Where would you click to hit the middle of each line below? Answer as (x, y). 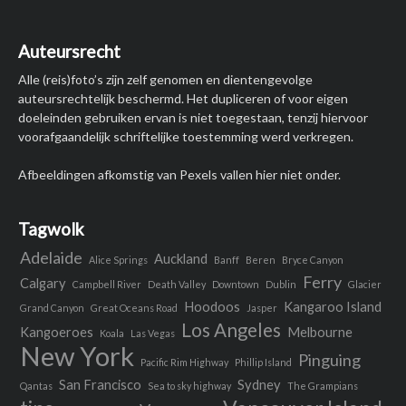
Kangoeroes (57, 333)
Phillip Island (263, 362)
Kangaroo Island (333, 307)
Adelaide (51, 258)
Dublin (281, 285)
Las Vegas (153, 333)
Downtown (236, 285)
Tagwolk (51, 229)
